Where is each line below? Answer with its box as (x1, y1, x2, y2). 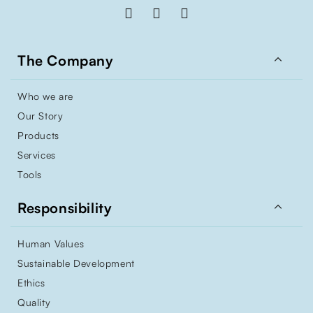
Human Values (17, 238, 85, 250)
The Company (17, 52, 114, 70)
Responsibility (17, 199, 112, 217)
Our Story (17, 110, 64, 122)
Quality (17, 296, 51, 309)
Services (17, 149, 56, 161)
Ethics (17, 277, 45, 289)
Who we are (17, 90, 73, 103)
